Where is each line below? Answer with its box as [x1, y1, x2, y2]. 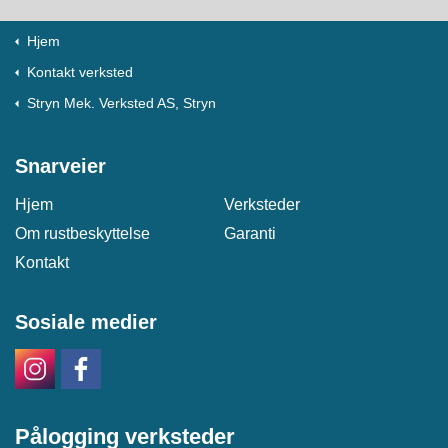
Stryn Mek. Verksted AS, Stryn [27, 95, 216, 111]
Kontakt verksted [27, 64, 133, 80]
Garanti [224, 225, 277, 242]
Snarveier [15, 155, 106, 177]
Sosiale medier [15, 311, 157, 333]
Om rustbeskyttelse [15, 225, 151, 242]
